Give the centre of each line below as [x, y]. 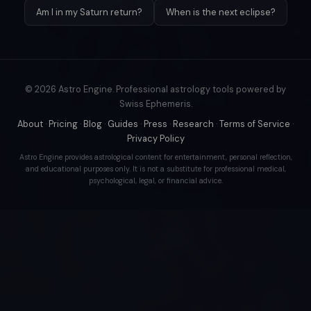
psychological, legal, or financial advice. [155, 181]
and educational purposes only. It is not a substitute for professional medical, [155, 169]
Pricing [63, 124]
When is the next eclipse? [220, 12]
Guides [123, 124]
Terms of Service [255, 124]
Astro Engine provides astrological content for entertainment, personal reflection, [155, 158]
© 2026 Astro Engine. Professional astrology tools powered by [155, 90]
